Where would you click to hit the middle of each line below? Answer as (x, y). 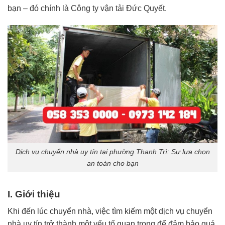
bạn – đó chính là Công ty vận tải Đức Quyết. (87, 9)
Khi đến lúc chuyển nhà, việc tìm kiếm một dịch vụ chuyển (110, 211)
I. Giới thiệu (34, 194)
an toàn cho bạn (113, 163)
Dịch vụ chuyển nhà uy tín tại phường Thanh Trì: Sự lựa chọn (113, 152)
